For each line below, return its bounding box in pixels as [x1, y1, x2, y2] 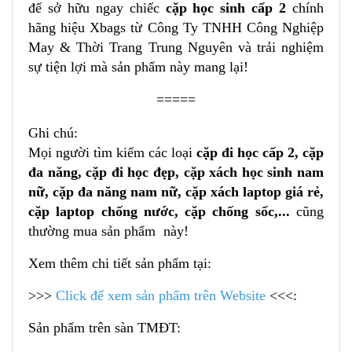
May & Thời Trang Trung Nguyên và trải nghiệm [28, 39, 324, 56]
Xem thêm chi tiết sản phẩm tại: [28, 255, 211, 272]
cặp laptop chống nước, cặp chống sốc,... [28, 203, 296, 220]
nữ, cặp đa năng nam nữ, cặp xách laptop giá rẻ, [28, 184, 324, 200]
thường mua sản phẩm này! [28, 223, 189, 240]
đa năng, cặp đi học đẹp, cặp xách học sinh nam [28, 164, 324, 181]
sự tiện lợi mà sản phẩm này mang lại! [28, 59, 248, 75]
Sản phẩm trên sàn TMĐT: [28, 320, 181, 336]
